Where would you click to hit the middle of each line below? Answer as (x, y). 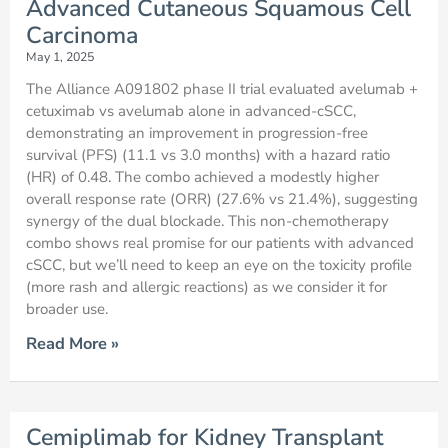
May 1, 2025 (60, 57)
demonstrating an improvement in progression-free (197, 133)
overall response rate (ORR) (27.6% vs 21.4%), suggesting (222, 199)
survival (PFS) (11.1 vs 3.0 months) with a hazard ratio (208, 155)
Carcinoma (82, 35)
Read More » (72, 344)
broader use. (67, 309)
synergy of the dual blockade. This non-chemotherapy (207, 221)
